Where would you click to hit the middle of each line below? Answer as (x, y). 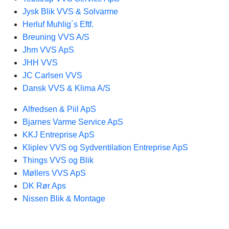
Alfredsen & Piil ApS (59, 109)
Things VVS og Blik (58, 160)
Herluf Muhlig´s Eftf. (58, 24)
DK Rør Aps (44, 186)
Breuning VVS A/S (56, 37)
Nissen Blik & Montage (64, 199)
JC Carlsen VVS (52, 75)
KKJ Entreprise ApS (59, 135)
